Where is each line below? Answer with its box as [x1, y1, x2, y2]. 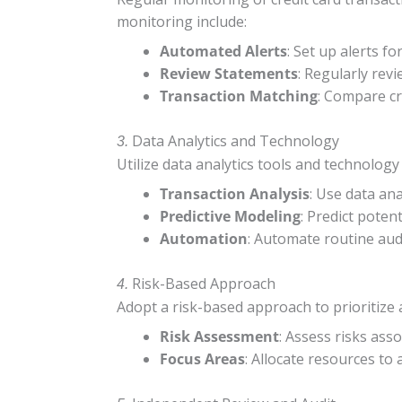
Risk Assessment [160, 326, 279, 346]
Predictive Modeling [160, 205, 301, 226]
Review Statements [160, 63, 298, 83]
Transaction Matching [160, 85, 318, 106]
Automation [160, 228, 248, 249]
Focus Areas [160, 348, 245, 369]
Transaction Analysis [160, 183, 310, 204]
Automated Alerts [160, 40, 287, 61]
